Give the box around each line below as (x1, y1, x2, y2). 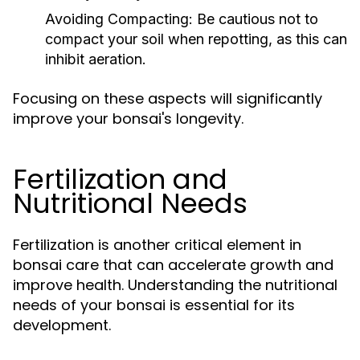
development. (13, 315, 111, 335)
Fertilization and (13, 160, 227, 198)
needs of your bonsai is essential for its (13, 295, 295, 315)
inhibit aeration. (45, 51, 146, 67)
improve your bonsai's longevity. (13, 108, 243, 129)
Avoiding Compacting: (45, 10, 193, 27)
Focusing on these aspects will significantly (13, 88, 322, 108)
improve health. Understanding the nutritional (13, 275, 337, 295)
